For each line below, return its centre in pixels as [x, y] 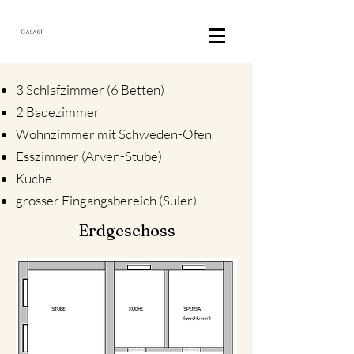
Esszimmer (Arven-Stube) [89, 156]
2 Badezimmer [58, 112]
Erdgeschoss [126, 230]
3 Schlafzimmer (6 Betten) [90, 90]
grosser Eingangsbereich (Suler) [106, 200]
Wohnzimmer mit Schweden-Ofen [114, 134]
